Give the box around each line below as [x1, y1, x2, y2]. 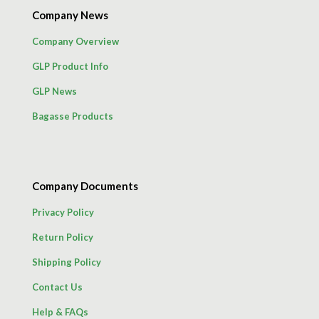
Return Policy [32, 231, 93, 243]
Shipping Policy [32, 256, 101, 268]
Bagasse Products [32, 110, 113, 122]
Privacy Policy [32, 206, 94, 218]
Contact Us [32, 281, 83, 293]
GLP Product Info [32, 60, 108, 72]
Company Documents [32, 179, 138, 192]
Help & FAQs [32, 305, 88, 318]
